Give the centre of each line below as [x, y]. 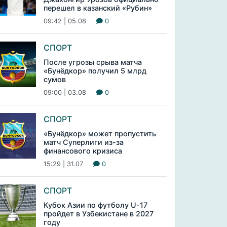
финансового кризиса [83, 151]
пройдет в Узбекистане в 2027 [98, 214]
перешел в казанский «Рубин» [98, 8]
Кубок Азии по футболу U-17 [95, 205]
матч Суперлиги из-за [83, 142]
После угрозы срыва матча [92, 62]
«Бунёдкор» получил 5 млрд [95, 71]
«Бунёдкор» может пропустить [100, 134]
